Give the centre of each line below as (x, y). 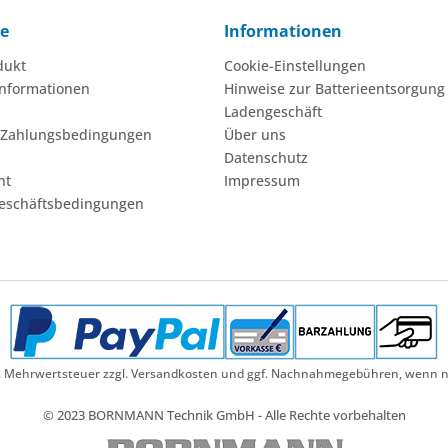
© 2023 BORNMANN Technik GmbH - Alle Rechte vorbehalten (224, 415)
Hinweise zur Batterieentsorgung (334, 88)
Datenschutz (266, 157)
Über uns (255, 134)
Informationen (283, 30)
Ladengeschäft (273, 111)
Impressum (262, 180)
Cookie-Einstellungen (295, 65)
